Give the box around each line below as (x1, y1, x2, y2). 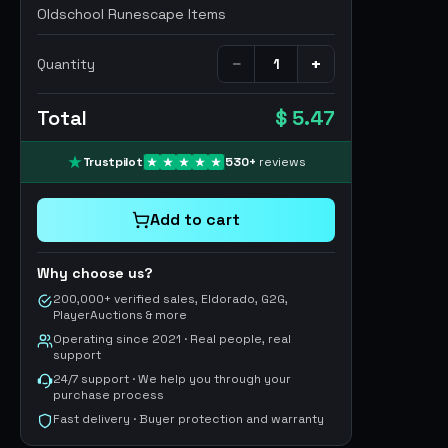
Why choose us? (37, 264, 153, 282)
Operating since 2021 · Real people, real (53, 331, 291, 347)
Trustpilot (82, 154, 143, 170)
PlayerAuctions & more (53, 307, 187, 323)
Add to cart (150, 209, 240, 230)
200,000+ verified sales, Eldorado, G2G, (53, 291, 288, 307)
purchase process (53, 387, 164, 403)
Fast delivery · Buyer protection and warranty (53, 411, 324, 427)
